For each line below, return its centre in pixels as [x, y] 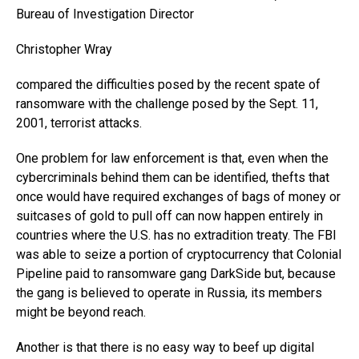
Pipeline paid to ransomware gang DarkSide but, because [176, 274]
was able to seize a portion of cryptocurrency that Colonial [179, 254]
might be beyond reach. [81, 312]
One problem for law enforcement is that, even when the [172, 158]
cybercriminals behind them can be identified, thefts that [173, 177]
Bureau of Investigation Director [105, 14]
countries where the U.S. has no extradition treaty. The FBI [176, 235]
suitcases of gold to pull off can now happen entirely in [169, 216]
